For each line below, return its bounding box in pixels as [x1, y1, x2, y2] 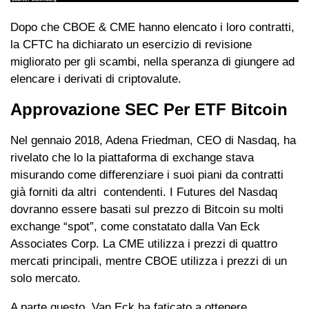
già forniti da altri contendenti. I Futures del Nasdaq [10, 185, 277, 199]
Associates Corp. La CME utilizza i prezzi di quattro [10, 237, 277, 250]
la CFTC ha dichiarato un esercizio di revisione [10, 37, 252, 51]
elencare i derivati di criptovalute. [10, 72, 181, 86]
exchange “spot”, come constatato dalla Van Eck [10, 219, 260, 233]
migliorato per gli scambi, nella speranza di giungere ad [10, 54, 295, 68]
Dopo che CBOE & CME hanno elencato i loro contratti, [10, 20, 295, 34]
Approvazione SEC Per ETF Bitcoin [10, 99, 288, 119]
